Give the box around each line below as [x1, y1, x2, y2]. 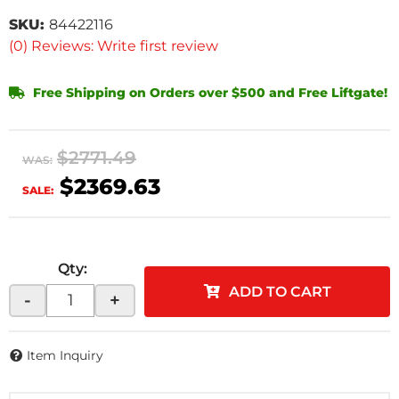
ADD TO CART [228, 282, 331, 300]
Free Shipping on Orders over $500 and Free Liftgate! [29, 84, 387, 101]
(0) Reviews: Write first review [9, 37, 218, 54]
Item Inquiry [27, 347, 103, 364]
